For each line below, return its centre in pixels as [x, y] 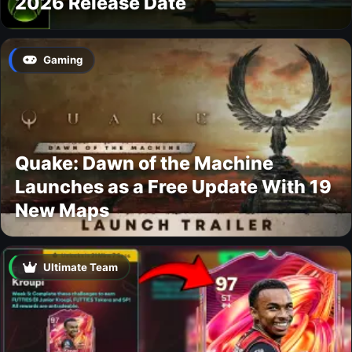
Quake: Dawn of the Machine [144, 163]
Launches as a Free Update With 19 [173, 186]
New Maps [62, 210]
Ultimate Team [81, 268]
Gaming [63, 60]
